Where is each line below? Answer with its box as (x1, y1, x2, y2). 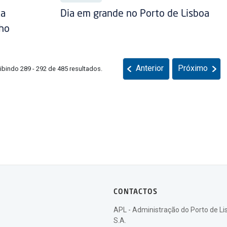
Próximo (177, 63, 208, 73)
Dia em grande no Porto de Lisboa (60, 9, 209, 20)
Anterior (135, 63, 164, 73)
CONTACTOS (113, 188, 158, 196)
